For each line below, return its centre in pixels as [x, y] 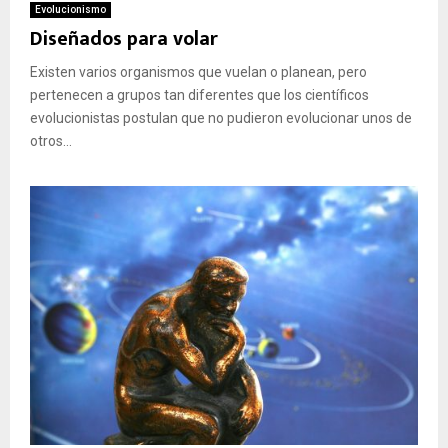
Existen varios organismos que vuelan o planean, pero [198, 72]
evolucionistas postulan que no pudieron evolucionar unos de [221, 118]
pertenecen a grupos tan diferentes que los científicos [199, 95]
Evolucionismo [70, 10]
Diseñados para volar [124, 39]
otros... [51, 141]
